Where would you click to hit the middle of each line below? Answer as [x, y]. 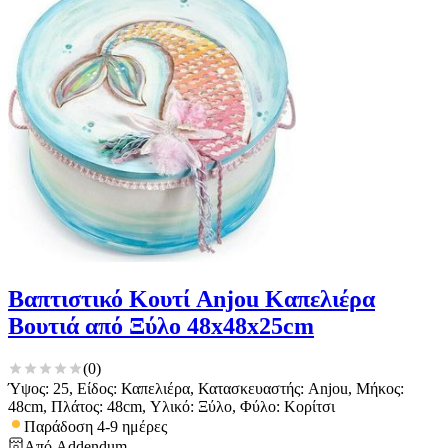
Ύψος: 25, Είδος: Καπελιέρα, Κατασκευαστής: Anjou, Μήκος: [206, 388]
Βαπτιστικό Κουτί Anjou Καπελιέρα [191, 299]
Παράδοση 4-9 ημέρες [95, 426]
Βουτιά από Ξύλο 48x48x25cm [161, 326]
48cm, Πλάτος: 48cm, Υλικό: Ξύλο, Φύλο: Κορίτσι [171, 406]
